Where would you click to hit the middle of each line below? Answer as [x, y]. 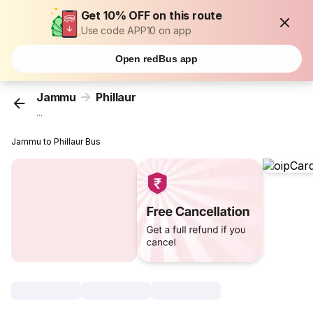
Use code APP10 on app [136, 30]
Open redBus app [156, 59]
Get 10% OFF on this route [152, 15]
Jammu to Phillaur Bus [56, 142]
